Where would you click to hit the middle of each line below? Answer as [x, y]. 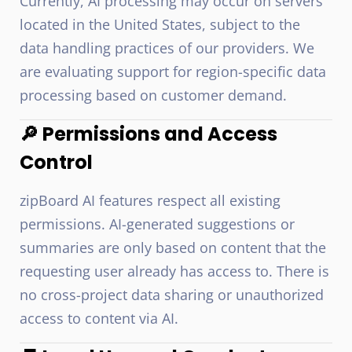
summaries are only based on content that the [173, 247]
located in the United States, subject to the [160, 24]
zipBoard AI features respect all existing [150, 200]
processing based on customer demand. [153, 95]
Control [56, 162]
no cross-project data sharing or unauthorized [172, 295]
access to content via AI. [99, 318]
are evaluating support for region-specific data [173, 71]
